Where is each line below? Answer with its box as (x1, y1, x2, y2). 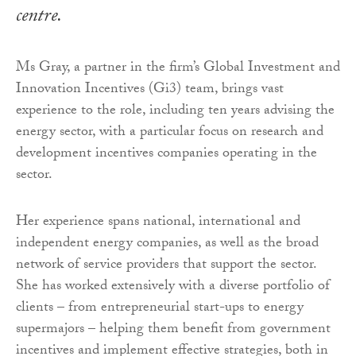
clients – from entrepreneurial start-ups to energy (16, 296, 304, 322)
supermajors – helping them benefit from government (16, 318, 331, 343)
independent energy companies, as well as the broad (16, 232, 319, 257)
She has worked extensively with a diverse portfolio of (16, 275, 330, 300)
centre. (16, 2, 66, 35)
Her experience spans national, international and (16, 211, 300, 236)
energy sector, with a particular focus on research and (16, 121, 323, 146)
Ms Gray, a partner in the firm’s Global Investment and (16, 56, 340, 82)
